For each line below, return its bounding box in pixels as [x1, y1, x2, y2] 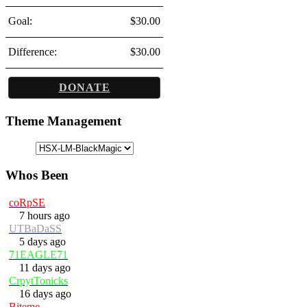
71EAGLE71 [9, 248, 68, 260]
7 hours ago [16, 209, 70, 221]
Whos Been [5, 167, 69, 182]
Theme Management [5, 114, 121, 129]
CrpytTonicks [9, 274, 68, 286]
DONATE [58, 81, 110, 93]
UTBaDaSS [9, 222, 62, 234]
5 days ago [16, 235, 66, 247]
